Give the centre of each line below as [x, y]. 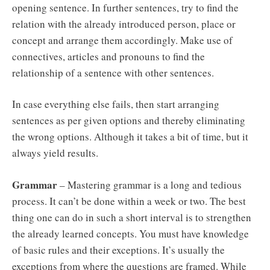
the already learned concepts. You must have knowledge [130, 233]
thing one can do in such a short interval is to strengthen [132, 217]
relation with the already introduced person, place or [124, 24]
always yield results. [55, 153]
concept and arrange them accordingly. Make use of [122, 40]
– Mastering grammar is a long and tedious [149, 184]
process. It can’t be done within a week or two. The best [129, 201]
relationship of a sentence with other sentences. [113, 72]
